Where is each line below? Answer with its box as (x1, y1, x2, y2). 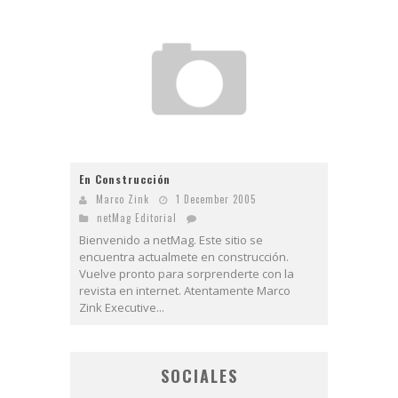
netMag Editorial (97, 210, 177, 225)
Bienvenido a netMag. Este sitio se (79, 231, 263, 248)
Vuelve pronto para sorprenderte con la (79, 265, 294, 282)
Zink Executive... (79, 298, 164, 315)
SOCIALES (160, 363, 238, 387)
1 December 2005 (176, 191, 256, 206)
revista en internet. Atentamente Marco (79, 282, 291, 298)
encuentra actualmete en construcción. (79, 248, 289, 265)
